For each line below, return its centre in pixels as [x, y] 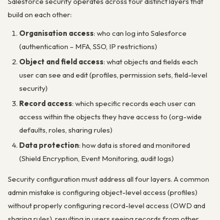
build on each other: [40, 14]
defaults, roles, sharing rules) [66, 130]
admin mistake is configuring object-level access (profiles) [103, 192]
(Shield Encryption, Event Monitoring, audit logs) [96, 158]
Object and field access [61, 62]
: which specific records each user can [134, 103]
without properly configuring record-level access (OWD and [107, 205]
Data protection [49, 145]
